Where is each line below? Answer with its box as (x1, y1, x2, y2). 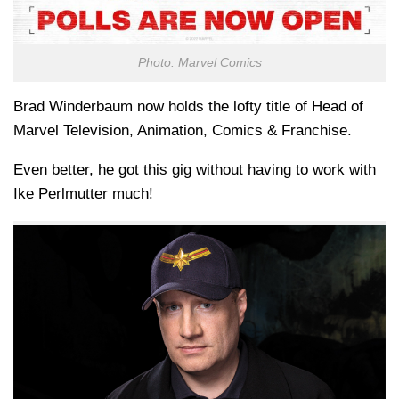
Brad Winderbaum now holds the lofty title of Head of (13, 98, 363, 116)
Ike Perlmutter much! (13, 185, 153, 203)
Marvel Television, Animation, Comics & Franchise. (13, 122, 352, 140)
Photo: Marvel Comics (137, 56, 262, 70)
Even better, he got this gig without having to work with (13, 161, 376, 179)
